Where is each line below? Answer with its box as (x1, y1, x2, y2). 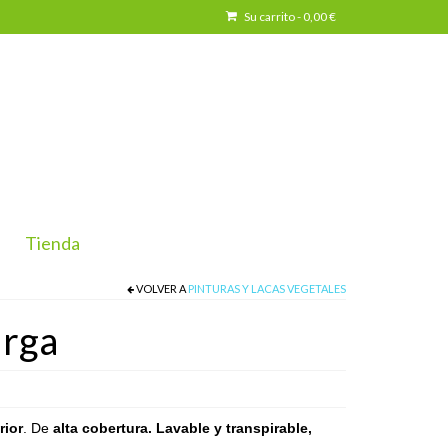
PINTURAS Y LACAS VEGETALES (188, 282, 346, 296)
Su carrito (242, 9, 297, 24)
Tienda (24, 232, 80, 255)
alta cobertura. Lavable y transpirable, (52, 420, 312, 437)
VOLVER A (134, 282, 188, 296)
